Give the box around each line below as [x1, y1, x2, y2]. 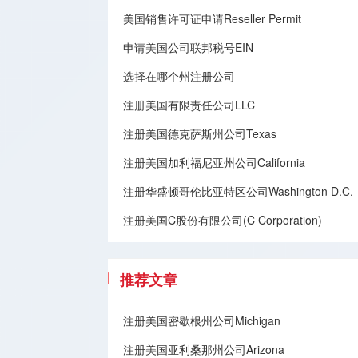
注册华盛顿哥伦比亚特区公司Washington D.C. [123, 183, 353, 199]
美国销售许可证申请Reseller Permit [123, 10, 301, 26]
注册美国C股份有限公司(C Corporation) [123, 212, 322, 228]
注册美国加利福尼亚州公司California [123, 154, 305, 170]
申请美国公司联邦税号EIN [123, 39, 253, 55]
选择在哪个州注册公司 [123, 68, 235, 84]
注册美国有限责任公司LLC [123, 97, 255, 113]
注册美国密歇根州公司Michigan [123, 312, 280, 328]
